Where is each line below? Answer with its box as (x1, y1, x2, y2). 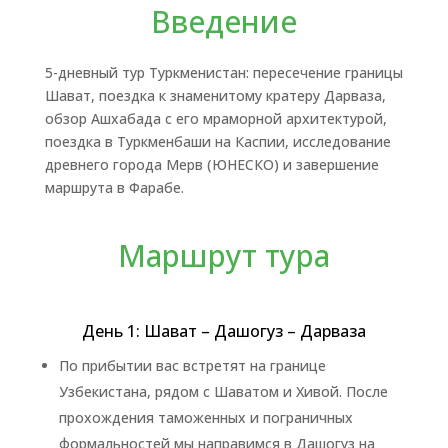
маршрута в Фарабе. (44, 178, 184, 197)
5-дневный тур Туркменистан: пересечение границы (44, 63, 403, 82)
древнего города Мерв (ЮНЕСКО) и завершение (44, 155, 379, 174)
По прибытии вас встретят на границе (58, 356, 326, 375)
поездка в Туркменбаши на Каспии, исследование (44, 132, 391, 151)
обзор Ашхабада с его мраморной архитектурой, (44, 109, 387, 128)
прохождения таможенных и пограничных (58, 408, 353, 427)
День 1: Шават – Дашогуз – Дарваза (81, 320, 366, 342)
